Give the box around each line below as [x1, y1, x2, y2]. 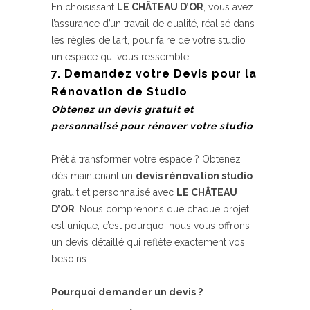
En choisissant [51, 1, 117, 12]
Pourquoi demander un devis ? [51, 286, 203, 298]
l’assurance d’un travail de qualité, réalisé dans [51, 18, 255, 29]
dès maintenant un [51, 170, 136, 181]
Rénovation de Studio [51, 85, 188, 98]
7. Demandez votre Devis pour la [51, 67, 257, 80]
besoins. [51, 253, 89, 264]
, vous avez [203, 1, 253, 12]
